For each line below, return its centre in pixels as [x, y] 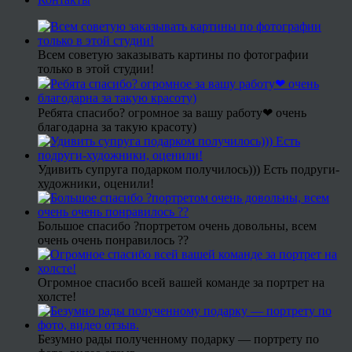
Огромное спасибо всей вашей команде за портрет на [181, 282]
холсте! [57, 296]
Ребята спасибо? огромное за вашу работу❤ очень [172, 112]
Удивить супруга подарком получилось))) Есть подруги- [189, 169]
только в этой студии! [96, 68]
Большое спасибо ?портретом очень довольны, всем [177, 225]
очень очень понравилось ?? [113, 240]
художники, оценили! [96, 183]
